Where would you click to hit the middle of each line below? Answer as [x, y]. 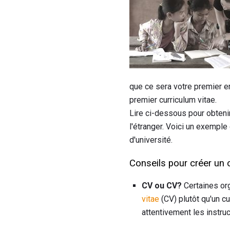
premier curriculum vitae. [173, 100]
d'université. [151, 140]
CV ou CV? [162, 186]
